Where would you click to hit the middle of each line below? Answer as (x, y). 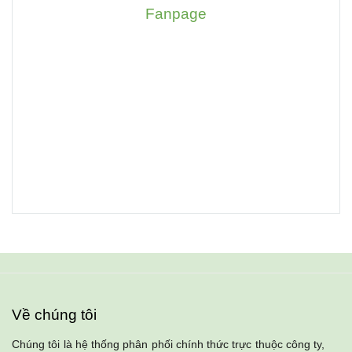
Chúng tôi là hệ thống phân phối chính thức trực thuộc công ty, (168, 344)
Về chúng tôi (54, 314)
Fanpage (176, 13)
